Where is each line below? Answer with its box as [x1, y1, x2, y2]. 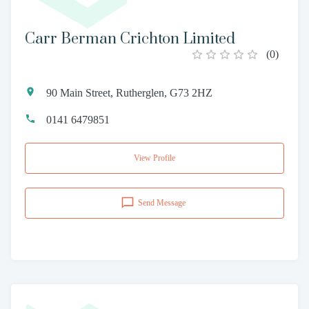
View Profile [134, 152, 175, 163]
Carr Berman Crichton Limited [25, 29, 235, 48]
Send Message [138, 197, 186, 208]
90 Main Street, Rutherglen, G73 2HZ [46, 86, 212, 99]
